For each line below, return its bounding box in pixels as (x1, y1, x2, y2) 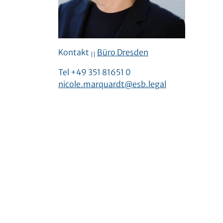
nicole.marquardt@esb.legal (58, 79, 166, 89)
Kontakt (58, 47, 91, 57)
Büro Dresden (97, 47, 148, 57)
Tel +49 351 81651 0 (58, 67, 131, 77)
